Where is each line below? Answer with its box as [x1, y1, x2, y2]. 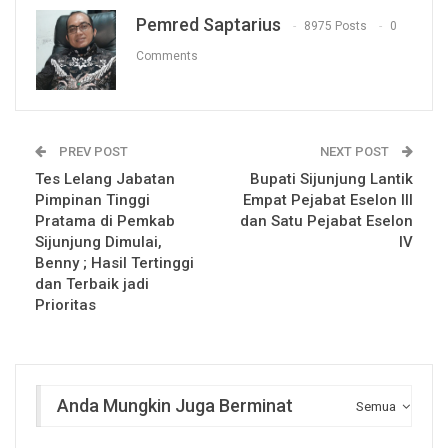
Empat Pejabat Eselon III [243, 191, 413, 210]
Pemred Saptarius [136, 14, 281, 36]
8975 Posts [304, 19, 367, 34]
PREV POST [56, 144, 128, 160]
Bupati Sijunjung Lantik [250, 170, 413, 189]
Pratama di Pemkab [35, 212, 175, 231]
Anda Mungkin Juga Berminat [57, 395, 293, 417]
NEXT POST [320, 144, 392, 160]
